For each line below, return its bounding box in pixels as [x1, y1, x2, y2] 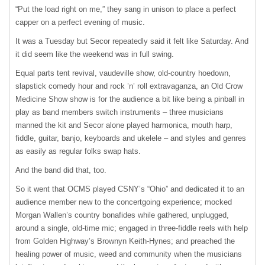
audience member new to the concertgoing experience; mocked [15, 198, 232, 206]
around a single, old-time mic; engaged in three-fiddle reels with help [15, 224, 248, 232]
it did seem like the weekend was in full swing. [15, 50, 176, 59]
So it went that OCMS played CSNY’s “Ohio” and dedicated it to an [15, 185, 244, 193]
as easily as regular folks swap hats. [15, 147, 143, 156]
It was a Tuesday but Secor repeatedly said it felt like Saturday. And [15, 37, 248, 46]
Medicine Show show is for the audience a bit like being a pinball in [15, 95, 244, 104]
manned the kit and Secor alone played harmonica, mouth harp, [15, 121, 232, 130]
